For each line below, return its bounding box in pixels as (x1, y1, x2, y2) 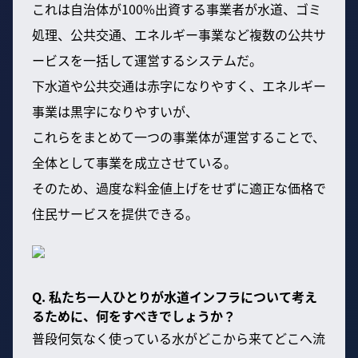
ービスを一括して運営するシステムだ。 (32, 50, 262, 70)
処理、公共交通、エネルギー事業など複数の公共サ (32, 25, 326, 45)
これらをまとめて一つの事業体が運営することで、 (32, 127, 325, 147)
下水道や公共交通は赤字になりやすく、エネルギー (32, 76, 326, 96)
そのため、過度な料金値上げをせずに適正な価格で (32, 178, 326, 198)
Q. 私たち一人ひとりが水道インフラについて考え (32, 287, 317, 307)
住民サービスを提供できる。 (32, 204, 198, 224)
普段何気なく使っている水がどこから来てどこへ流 (32, 328, 325, 348)
